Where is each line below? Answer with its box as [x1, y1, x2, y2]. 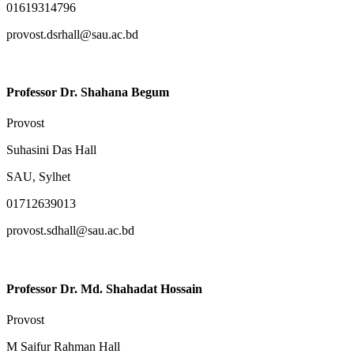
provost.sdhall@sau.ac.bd [6, 224, 134, 238]
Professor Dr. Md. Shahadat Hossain [6, 281, 202, 296]
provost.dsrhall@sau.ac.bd [6, 27, 138, 41]
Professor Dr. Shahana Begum [6, 85, 169, 100]
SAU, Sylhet [6, 170, 70, 184]
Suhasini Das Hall [6, 143, 96, 157]
